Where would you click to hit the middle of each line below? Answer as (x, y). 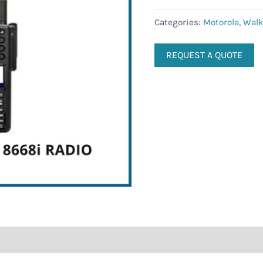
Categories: (178, 23)
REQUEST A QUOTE (204, 55)
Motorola (221, 23)
